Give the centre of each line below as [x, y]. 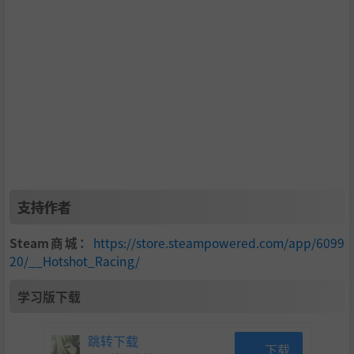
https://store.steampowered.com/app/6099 [219, 243]
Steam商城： [51, 243]
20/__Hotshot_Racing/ [75, 261]
